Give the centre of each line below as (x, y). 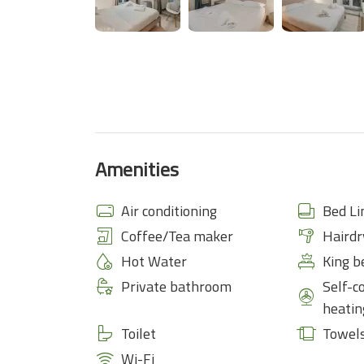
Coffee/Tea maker (177, 236)
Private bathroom (176, 286)
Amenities (137, 169)
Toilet (139, 334)
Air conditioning (169, 211)
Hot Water (154, 261)
